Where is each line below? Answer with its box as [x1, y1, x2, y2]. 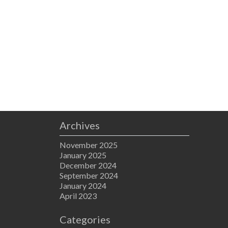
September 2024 [60, 170, 118, 181]
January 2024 [60, 181, 106, 191]
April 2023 [60, 191, 97, 201]
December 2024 [60, 160, 117, 170]
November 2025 [60, 140, 118, 150]
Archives [60, 119, 100, 132]
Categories [60, 213, 110, 226]
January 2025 [60, 150, 106, 160]
